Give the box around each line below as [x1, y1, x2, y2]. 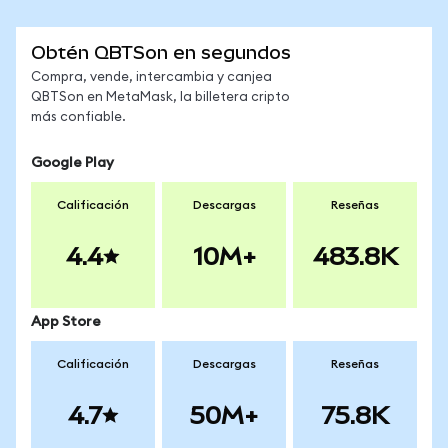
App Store [31, 315, 101, 329]
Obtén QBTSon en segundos [31, 42, 291, 63]
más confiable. [31, 111, 126, 124]
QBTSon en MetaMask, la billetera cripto [31, 91, 290, 104]
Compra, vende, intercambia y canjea [31, 71, 272, 84]
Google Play [31, 156, 114, 170]
